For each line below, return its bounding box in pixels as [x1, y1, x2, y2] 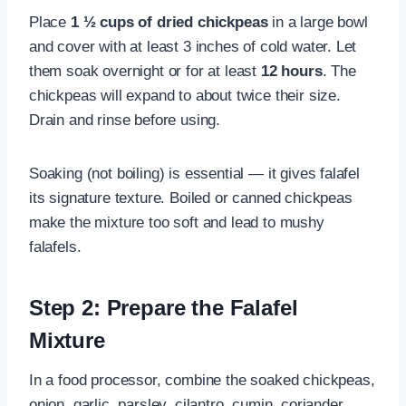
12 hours [260, 62, 323, 80]
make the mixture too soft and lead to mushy [29, 213, 324, 231]
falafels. [29, 237, 82, 256]
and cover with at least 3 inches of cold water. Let [29, 37, 357, 55]
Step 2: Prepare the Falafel [29, 295, 298, 320]
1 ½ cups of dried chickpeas [70, 13, 268, 31]
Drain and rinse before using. [29, 111, 221, 129]
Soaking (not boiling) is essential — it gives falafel [29, 164, 360, 182]
